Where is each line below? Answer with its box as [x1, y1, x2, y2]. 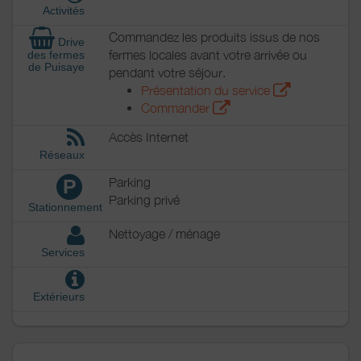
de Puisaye [28, 60, 85, 74]
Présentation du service [141, 82, 273, 98]
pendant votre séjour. [109, 64, 226, 80]
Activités [39, 3, 85, 17]
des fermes [27, 48, 85, 62]
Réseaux [36, 148, 85, 162]
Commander [141, 100, 213, 115]
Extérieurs [30, 290, 85, 304]
